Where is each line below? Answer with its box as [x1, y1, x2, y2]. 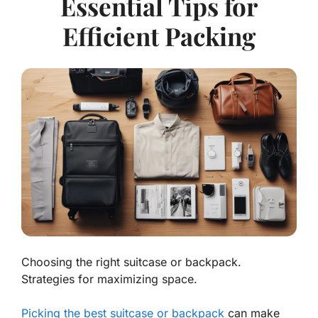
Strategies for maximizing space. [21, 272, 197, 287]
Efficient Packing [62, 19, 256, 53]
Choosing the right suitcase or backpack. [21, 255, 241, 270]
